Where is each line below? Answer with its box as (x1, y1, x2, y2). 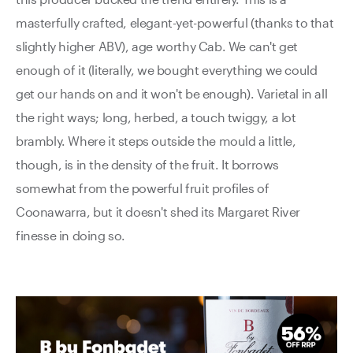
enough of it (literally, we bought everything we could (16, 61, 318, 77)
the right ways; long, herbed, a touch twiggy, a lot (16, 109, 296, 124)
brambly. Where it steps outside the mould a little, (16, 132, 296, 148)
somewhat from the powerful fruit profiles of (16, 180, 269, 195)
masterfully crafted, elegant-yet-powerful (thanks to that (16, 14, 334, 30)
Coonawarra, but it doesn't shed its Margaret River (16, 203, 301, 219)
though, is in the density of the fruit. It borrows (16, 156, 280, 172)
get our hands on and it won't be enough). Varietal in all (16, 85, 328, 101)
